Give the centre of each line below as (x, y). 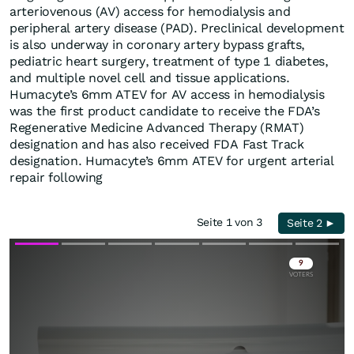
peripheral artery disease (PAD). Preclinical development (177, 28)
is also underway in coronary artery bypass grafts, (158, 45)
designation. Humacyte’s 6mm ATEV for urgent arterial (172, 161)
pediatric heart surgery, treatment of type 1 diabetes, (169, 62)
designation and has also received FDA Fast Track (157, 145)
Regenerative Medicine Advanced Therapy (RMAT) (157, 128)
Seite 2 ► (311, 223)
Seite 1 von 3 (233, 222)
